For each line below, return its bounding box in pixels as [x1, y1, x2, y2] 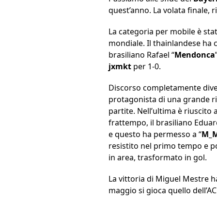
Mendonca [174, 49, 215, 61]
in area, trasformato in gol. [108, 152, 207, 163]
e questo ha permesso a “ [108, 129, 201, 140]
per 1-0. [131, 61, 161, 72]
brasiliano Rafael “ [108, 49, 174, 61]
